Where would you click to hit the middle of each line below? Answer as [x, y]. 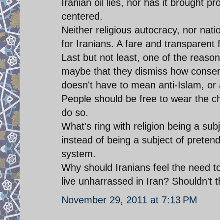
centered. [82, 16]
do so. [75, 112]
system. [79, 153]
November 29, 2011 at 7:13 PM [129, 200]
